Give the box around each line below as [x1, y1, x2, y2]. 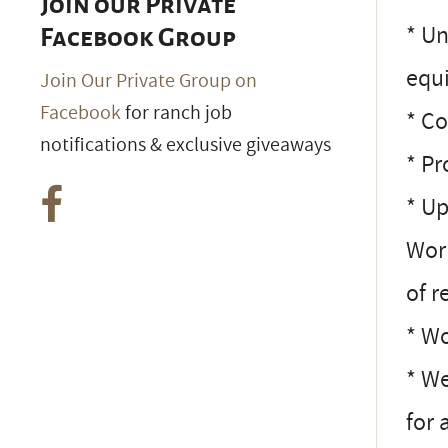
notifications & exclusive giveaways [40, 130, 331, 159]
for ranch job [121, 98, 232, 127]
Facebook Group [40, 23, 236, 52]
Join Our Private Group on [40, 66, 257, 95]
